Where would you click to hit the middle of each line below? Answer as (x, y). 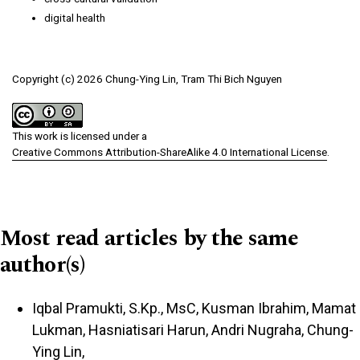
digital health (75, 17)
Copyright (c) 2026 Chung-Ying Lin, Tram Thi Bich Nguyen (147, 78)
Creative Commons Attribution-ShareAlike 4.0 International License (170, 151)
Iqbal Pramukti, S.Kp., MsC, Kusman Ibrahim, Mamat (194, 308)
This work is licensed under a (80, 135)
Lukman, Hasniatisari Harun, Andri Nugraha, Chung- (193, 329)
